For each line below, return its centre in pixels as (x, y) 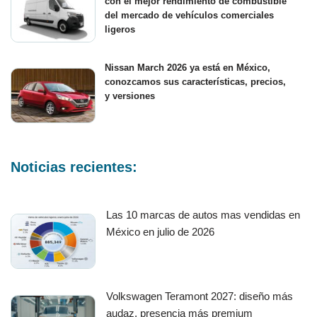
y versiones (130, 96)
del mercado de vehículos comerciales (189, 16)
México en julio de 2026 (160, 232)
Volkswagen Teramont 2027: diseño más (200, 296)
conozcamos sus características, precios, (195, 82)
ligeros (120, 30)
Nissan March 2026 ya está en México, (188, 68)
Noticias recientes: (74, 167)
